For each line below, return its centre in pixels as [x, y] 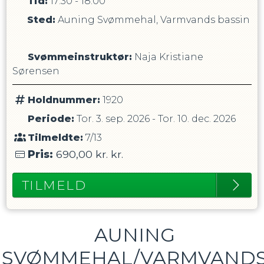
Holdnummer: [64, 100]
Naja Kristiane [169, 57]
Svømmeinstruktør [78, 57]
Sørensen [36, 71]
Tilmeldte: [55, 138]
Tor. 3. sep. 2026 [113, 119]
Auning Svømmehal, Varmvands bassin [154, 20]
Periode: [51, 119]
